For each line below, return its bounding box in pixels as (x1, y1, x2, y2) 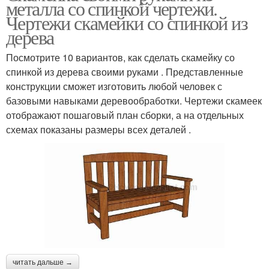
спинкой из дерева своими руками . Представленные (6, 65, 243, 79)
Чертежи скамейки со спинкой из (6, 10, 247, 36)
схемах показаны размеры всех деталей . (6, 122, 191, 137)
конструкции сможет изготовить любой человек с (6, 79, 222, 94)
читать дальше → (13, 258, 73, 267)
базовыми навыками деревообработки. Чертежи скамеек (6, 94, 262, 108)
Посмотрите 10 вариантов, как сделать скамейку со (6, 50, 235, 65)
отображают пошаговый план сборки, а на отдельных (6, 108, 244, 122)
